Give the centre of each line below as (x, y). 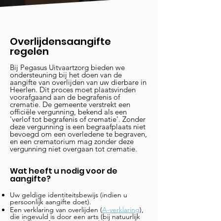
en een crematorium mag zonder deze (72, 141)
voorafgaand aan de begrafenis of (65, 97)
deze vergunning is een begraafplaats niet (78, 127)
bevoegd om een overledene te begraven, (78, 134)
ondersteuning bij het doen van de (66, 75)
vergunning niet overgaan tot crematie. (74, 149)
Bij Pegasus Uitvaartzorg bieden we (67, 67)
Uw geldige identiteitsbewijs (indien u (69, 195)
